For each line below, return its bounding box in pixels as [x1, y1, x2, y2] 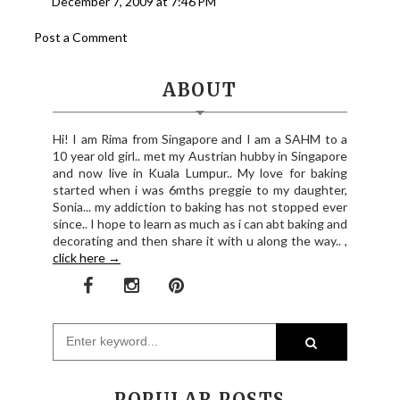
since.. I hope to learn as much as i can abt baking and [52, 216, 347, 232]
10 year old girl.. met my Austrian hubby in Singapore [52, 148, 347, 164]
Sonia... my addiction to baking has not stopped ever [52, 199, 347, 215]
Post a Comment [34, 29, 129, 46]
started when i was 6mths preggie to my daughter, [52, 182, 347, 198]
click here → [52, 250, 121, 266]
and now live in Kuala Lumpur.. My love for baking [52, 165, 347, 181]
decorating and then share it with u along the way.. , [52, 233, 347, 249]
